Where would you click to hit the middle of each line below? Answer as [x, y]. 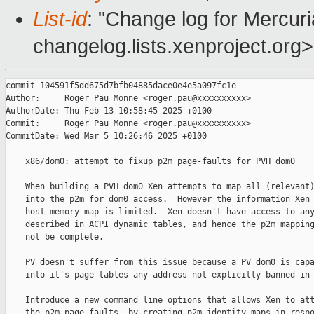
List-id [60, 19]
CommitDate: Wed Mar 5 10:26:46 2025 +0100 [106, 136]
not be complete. [55, 237]
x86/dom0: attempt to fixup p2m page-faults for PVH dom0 [150, 162]
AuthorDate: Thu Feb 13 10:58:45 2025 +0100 [109, 111]
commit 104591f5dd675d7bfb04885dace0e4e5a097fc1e [121, 86]
